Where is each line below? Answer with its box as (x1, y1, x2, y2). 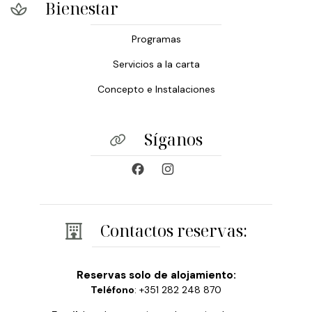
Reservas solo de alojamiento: (76, 267, 236, 282)
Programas (131, 32, 181, 45)
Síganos (144, 128, 203, 151)
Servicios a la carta (112, 57, 200, 70)
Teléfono (91, 283, 134, 296)
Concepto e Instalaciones (97, 82, 215, 95)
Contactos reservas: (100, 219, 247, 242)
